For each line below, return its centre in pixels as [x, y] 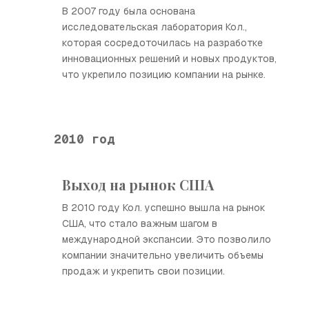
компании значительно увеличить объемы [163, 255]
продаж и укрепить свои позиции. [143, 271]
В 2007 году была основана [129, 11]
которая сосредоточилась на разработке [162, 43]
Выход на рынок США [138, 185]
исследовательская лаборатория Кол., [154, 27]
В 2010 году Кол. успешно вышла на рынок [164, 208]
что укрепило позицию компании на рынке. [164, 74]
